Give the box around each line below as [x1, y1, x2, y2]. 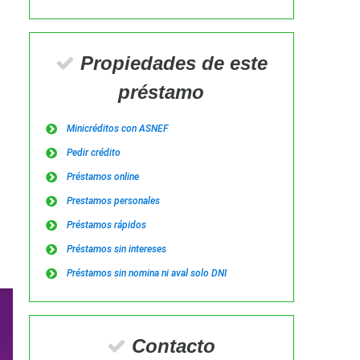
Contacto [126, 335, 216, 357]
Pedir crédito [66, 147, 121, 158]
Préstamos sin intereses [66, 243, 166, 255]
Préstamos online [66, 171, 139, 182]
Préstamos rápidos [66, 219, 146, 231]
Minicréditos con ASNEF [66, 123, 168, 134]
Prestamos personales [66, 195, 160, 207]
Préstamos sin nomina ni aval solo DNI [66, 268, 227, 279]
